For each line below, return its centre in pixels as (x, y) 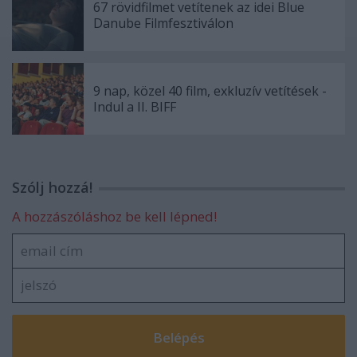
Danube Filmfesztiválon (163, 24)
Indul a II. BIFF (135, 107)
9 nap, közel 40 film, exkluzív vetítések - (210, 91)
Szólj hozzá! (52, 188)
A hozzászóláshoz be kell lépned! (114, 217)
